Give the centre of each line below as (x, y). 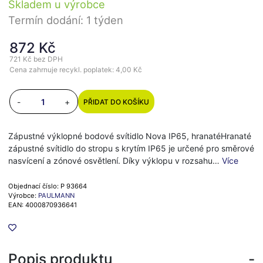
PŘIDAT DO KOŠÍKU (116, 102)
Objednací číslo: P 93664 (48, 186)
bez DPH (48, 59)
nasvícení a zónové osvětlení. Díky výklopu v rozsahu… (115, 161)
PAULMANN (56, 196)
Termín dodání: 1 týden (66, 20)
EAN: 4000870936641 (43, 205)
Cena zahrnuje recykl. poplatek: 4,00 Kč (76, 70)
